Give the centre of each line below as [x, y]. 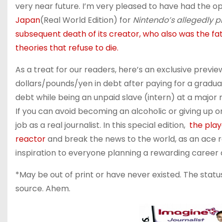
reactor [30, 139]
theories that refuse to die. [67, 48]
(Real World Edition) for [85, 20]
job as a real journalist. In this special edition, [102, 125]
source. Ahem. [43, 189]
